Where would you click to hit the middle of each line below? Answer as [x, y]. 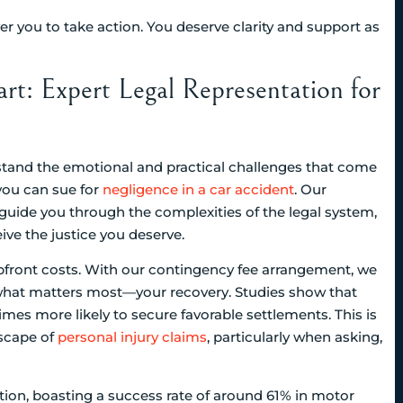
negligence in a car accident [198, 189]
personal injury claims [132, 337]
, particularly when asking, [295, 337]
